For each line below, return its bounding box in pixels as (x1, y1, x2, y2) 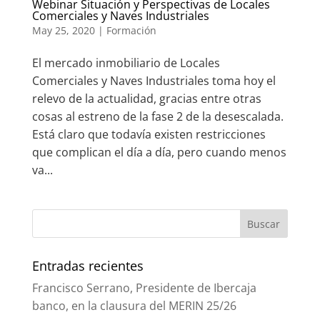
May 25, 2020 (31, 24, 95, 38)
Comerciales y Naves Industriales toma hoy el (31, 73, 276, 89)
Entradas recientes (31, 257, 144, 275)
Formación (106, 24, 156, 38)
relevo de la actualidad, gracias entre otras (31, 91, 261, 107)
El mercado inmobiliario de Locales (31, 55, 220, 71)
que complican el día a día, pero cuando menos (31, 144, 286, 161)
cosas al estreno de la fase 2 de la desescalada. (31, 109, 284, 125)
